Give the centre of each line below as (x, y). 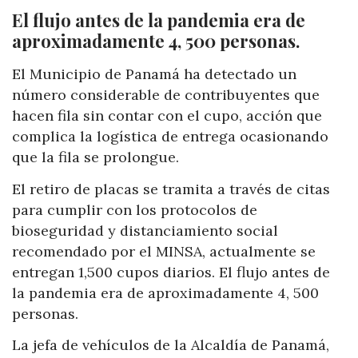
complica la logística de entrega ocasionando (170, 137)
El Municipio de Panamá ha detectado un (154, 74)
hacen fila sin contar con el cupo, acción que (167, 116)
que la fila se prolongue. (95, 157)
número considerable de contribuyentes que (166, 95)
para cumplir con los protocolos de (135, 209)
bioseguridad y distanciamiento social (145, 230)
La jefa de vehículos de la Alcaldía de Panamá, (171, 345)
